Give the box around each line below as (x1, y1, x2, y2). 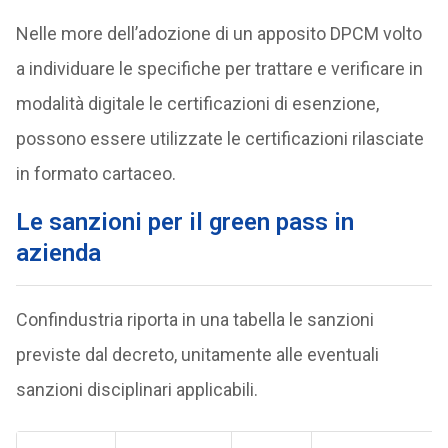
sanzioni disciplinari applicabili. (15, 379, 258, 401)
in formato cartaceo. (15, 163, 176, 185)
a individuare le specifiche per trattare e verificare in (15, 58, 423, 80)
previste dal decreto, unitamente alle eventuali (15, 344, 379, 366)
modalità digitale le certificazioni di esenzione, (15, 93, 379, 115)
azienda (15, 239, 101, 268)
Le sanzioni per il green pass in (15, 208, 354, 237)
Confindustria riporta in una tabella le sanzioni (15, 309, 374, 331)
